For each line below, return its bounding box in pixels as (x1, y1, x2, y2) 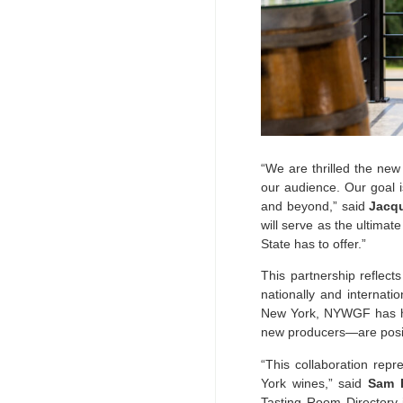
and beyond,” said (261, 198, 370, 213)
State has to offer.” (261, 236, 366, 251)
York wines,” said (261, 375, 369, 390)
